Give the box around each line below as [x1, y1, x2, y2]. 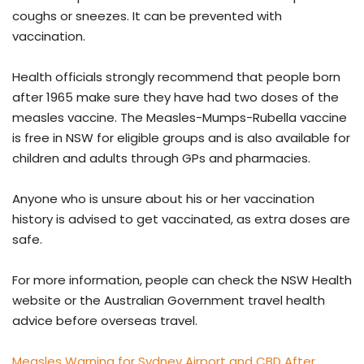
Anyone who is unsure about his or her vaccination [12, 189, 314, 207]
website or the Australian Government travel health [12, 291, 325, 309]
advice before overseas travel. [12, 311, 197, 329]
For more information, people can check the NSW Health [12, 271, 352, 288]
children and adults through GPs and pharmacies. [12, 149, 310, 167]
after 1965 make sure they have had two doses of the [12, 88, 339, 106]
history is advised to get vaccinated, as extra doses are [12, 210, 350, 227]
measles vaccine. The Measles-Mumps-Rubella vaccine [12, 108, 347, 126]
